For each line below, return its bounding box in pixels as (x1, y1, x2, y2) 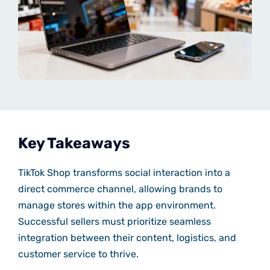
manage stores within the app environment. (17, 199, 216, 211)
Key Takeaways (17, 134, 130, 152)
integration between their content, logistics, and (17, 231, 236, 243)
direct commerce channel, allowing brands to (17, 183, 222, 195)
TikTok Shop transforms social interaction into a (17, 166, 230, 178)
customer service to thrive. (17, 248, 139, 260)
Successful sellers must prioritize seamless (17, 215, 211, 227)
